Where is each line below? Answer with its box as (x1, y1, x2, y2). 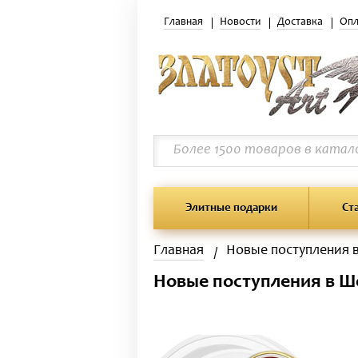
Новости (220, 17, 261, 28)
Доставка (277, 17, 323, 28)
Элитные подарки (185, 202, 277, 214)
